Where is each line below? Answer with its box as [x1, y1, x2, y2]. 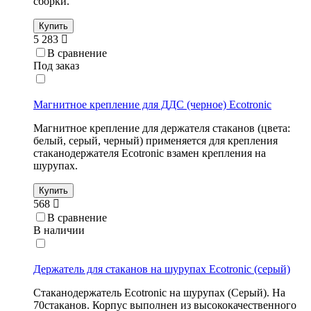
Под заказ [33, 60, 79, 72]
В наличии [33, 224, 85, 237]
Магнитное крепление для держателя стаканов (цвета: [33, 122, 290, 135]
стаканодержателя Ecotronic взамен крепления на [33, 147, 266, 160]
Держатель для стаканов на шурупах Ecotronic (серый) [33, 263, 290, 276]
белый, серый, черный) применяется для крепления [33, 135, 278, 147]
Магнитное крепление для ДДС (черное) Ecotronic [33, 99, 271, 111]
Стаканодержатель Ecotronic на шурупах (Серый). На [33, 287, 285, 299]
